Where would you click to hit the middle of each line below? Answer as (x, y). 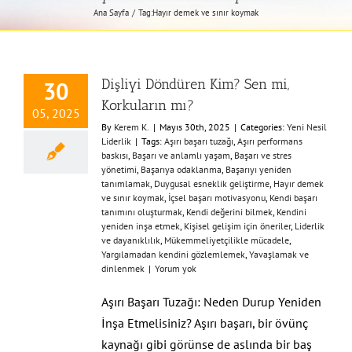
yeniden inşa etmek (141, 226)
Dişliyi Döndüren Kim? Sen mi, (195, 84)
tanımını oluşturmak (142, 212)
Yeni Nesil (307, 127)
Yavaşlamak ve (279, 254)
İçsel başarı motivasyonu (217, 198)
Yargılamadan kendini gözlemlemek (173, 254)
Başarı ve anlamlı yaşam (181, 155)
